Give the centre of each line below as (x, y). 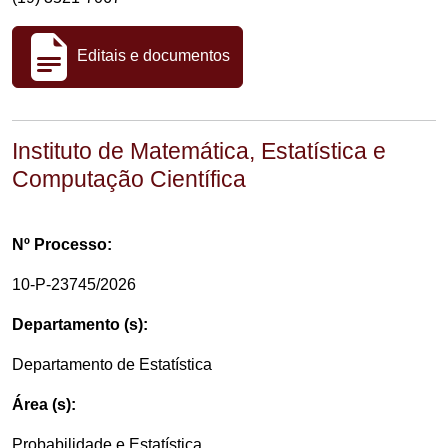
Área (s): (44, 404)
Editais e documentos (151, 56)
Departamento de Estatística (112, 364)
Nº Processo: (62, 244)
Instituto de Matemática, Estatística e (199, 151)
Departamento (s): (80, 324)
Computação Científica (129, 179)
